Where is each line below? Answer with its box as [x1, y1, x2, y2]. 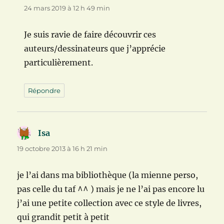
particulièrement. [24, 57, 93, 68]
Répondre [28, 86, 61, 95]
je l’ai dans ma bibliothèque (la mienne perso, [17, 170, 198, 180]
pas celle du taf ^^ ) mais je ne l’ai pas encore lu [17, 184, 205, 194]
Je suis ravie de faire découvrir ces [24, 29, 156, 40]
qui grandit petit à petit [17, 212, 110, 222]
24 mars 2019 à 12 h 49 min [24, 4, 110, 12]
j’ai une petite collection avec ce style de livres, [17, 198, 202, 208]
